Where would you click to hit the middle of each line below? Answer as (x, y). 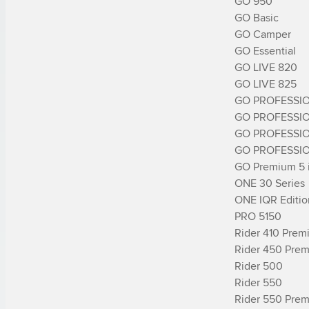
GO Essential (265, 50)
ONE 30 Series (270, 183)
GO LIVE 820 (266, 67)
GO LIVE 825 (266, 83)
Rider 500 (259, 266)
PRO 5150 (258, 216)
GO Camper (263, 34)
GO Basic (257, 17)
